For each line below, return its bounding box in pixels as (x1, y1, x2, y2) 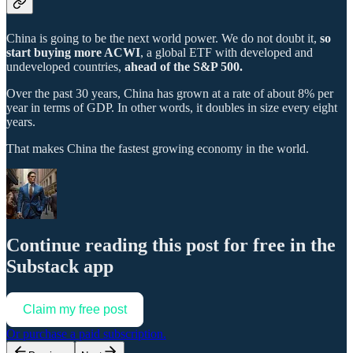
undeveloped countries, (6, 59, 124, 73)
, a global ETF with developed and (140, 45, 313, 59)
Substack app (6, 255, 113, 277)
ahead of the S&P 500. (124, 59, 243, 73)
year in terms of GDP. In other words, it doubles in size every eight (6, 100, 337, 114)
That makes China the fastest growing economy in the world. (6, 141, 309, 155)
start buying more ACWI (6, 45, 140, 59)
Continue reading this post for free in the (6, 234, 336, 255)
